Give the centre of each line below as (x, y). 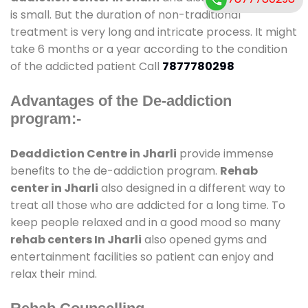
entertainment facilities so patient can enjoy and (142, 256)
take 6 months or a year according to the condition (149, 49)
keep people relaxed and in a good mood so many (145, 222)
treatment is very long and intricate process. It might (154, 32)
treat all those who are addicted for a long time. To (148, 205)
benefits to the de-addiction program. (115, 170)
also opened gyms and (204, 239)
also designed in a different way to (192, 188)
